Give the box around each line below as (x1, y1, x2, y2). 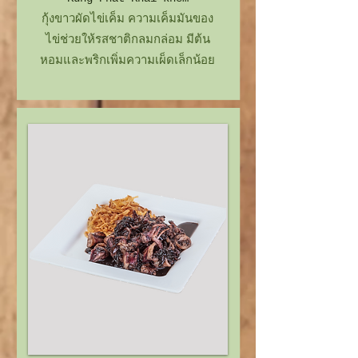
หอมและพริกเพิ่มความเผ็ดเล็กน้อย (40, 52, 215, 67)
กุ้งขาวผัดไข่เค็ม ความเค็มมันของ (42, 10, 213, 26)
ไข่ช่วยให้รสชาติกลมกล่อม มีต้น (45, 31, 210, 46)
